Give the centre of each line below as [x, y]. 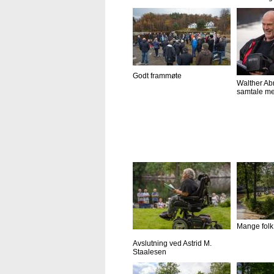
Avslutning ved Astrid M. [172, 244]
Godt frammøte [157, 76]
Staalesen [150, 252]
